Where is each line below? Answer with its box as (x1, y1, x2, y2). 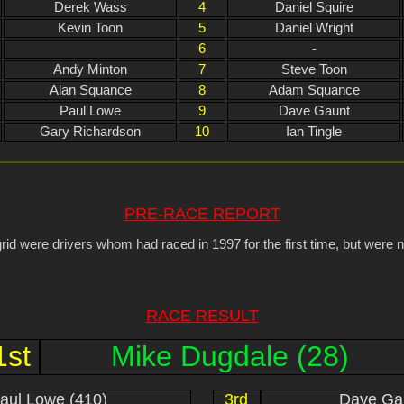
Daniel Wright (274, 21, 353, 36)
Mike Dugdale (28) (111, 340, 350, 373)
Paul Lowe (60, 104, 121, 119)
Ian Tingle (286, 124, 342, 140)
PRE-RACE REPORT (124, 205, 280, 224)
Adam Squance (268, 83, 360, 98)
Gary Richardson (40, 124, 141, 140)
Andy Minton (53, 62, 127, 78)
